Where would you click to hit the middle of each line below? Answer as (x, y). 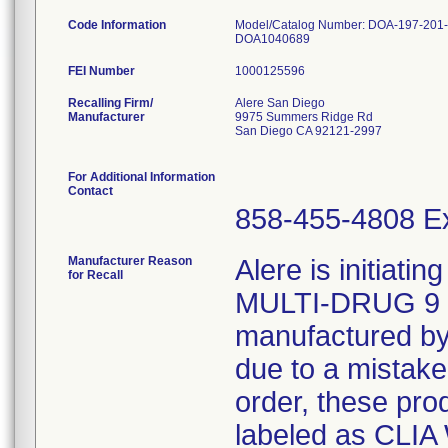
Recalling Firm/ (110, 103)
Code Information (117, 25)
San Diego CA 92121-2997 (308, 131)
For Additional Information (141, 177)
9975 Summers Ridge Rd (304, 117)
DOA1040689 (272, 39)
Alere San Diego (280, 103)
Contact (90, 191)
